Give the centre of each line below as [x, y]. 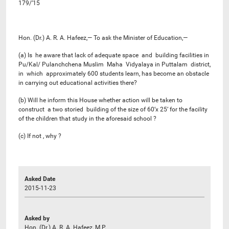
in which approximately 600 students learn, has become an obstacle [114, 73]
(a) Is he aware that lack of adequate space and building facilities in [114, 55]
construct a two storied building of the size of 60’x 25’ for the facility [113, 109]
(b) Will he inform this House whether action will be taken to [100, 100]
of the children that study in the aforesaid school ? [87, 118]
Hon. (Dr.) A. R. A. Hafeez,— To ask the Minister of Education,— [103, 38]
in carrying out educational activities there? [78, 83]
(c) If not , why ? [40, 136]
